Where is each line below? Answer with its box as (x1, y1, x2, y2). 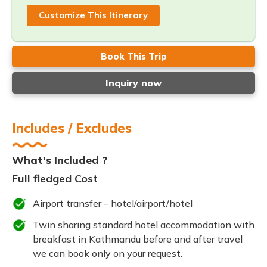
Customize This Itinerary (39, 10, 148, 21)
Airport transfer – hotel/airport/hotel (33, 197, 193, 209)
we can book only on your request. (33, 247, 182, 259)
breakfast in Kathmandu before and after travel (33, 233, 243, 245)
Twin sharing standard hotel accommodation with (33, 219, 254, 231)
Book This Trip (100, 51, 167, 62)
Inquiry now (105, 77, 162, 89)
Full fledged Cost (12, 172, 98, 185)
